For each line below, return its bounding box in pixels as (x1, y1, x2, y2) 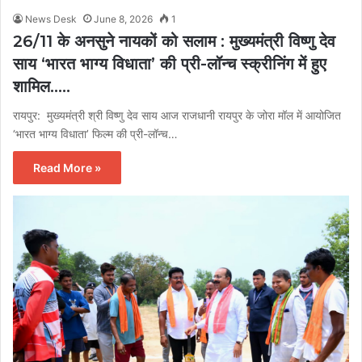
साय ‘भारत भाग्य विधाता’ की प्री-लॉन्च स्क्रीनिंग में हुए (13, 54, 326, 74)
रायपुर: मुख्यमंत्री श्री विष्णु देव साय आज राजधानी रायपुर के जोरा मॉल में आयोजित (13, 108, 341, 123)
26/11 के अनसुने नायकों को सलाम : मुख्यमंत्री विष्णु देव (13, 32, 335, 52)
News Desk (25, 13, 77, 26)
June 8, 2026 (94, 13, 153, 26)
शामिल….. (13, 77, 70, 97)
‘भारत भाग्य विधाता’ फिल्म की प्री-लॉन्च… (13, 127, 178, 141)
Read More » (33, 161, 101, 175)
